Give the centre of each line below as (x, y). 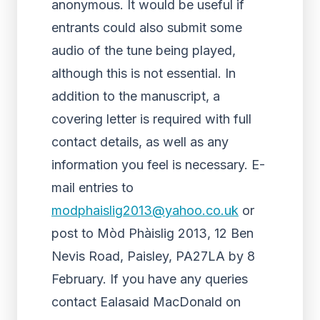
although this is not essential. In (144, 73)
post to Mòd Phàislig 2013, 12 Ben (152, 233)
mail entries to (92, 187)
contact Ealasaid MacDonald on (146, 302)
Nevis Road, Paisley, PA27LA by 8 (153, 256)
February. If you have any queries (150, 279)
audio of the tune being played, (144, 50)
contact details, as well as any (140, 142)
